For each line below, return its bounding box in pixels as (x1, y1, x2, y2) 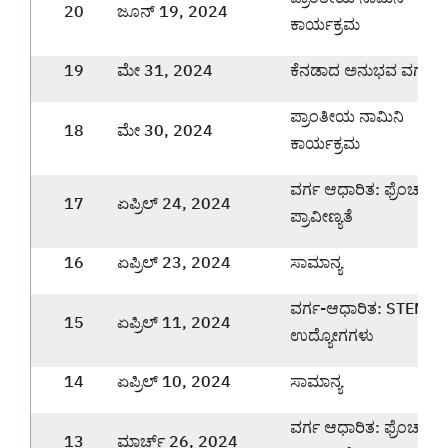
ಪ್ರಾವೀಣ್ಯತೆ (290, 205, 353, 226)
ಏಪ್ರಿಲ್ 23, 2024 (117, 251, 231, 272)
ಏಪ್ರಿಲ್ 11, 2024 (117, 311, 231, 332)
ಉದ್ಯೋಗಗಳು (290, 324, 374, 345)
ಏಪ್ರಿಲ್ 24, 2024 (117, 192, 231, 213)
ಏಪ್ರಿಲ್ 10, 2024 (117, 370, 231, 391)
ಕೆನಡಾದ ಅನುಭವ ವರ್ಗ (290, 59, 431, 80)
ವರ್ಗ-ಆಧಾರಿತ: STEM (290, 297, 427, 318)
